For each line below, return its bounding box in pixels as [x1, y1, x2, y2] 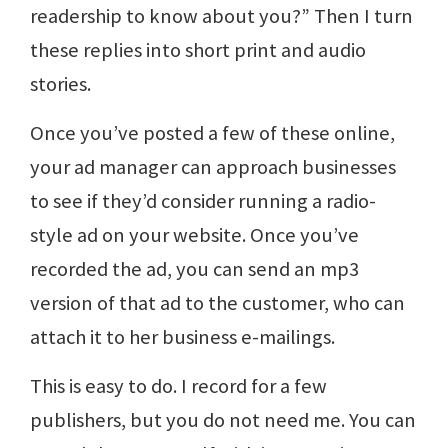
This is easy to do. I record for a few [30, 372, 327, 399]
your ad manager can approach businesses [30, 153, 396, 180]
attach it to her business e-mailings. [30, 323, 335, 350]
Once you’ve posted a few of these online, [30, 119, 395, 146]
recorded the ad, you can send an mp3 [30, 255, 359, 282]
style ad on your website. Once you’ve [30, 221, 359, 248]
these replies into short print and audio [30, 36, 366, 63]
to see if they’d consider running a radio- [30, 187, 376, 214]
